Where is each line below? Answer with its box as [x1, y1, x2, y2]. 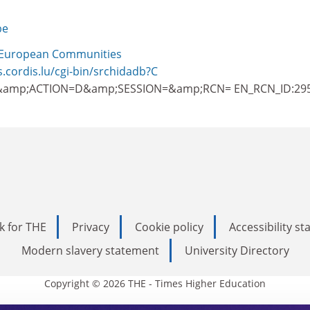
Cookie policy [135, 219, 203, 235]
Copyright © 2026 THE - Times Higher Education [44, 276, 266, 290]
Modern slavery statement [21, 242, 159, 258]
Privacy [72, 219, 109, 235]
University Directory [184, 242, 289, 258]
